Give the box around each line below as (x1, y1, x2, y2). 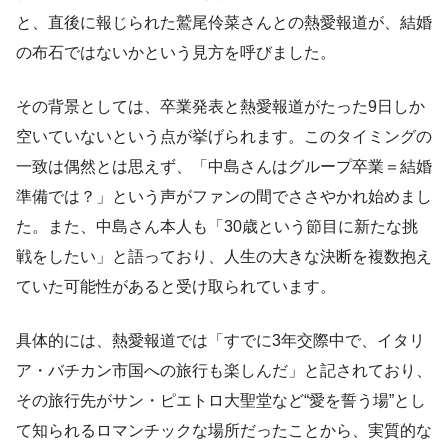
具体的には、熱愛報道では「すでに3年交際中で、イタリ (16, 332, 425, 350)
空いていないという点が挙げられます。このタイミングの (16, 128, 432, 146)
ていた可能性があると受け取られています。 (16, 278, 336, 296)
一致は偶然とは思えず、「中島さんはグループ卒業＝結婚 (16, 158, 432, 176)
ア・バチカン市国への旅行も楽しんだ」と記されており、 (16, 362, 432, 380)
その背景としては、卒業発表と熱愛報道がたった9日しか (16, 98, 425, 116)
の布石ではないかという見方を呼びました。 (16, 44, 336, 62)
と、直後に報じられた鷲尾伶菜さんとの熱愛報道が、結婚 (16, 14, 432, 32)
